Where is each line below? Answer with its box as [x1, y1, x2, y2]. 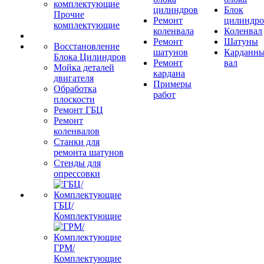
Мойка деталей [54, 62, 114, 72]
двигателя [54, 73, 94, 83]
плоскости [54, 94, 95, 104]
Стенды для [54, 158, 101, 168]
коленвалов [54, 126, 100, 136]
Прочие [54, 9, 84, 19]
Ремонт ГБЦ [54, 105, 103, 115]
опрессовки [54, 169, 100, 179]
